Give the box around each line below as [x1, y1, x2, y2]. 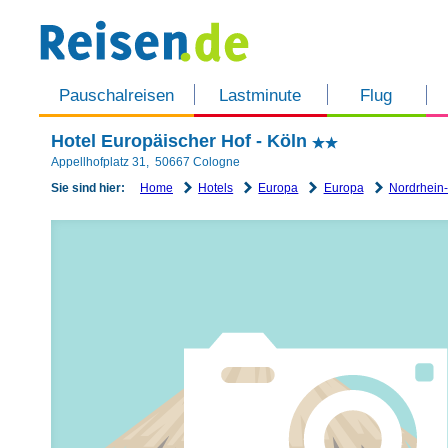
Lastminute [219, 86, 302, 106]
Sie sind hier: [51, 180, 125, 195]
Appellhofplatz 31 [51, 155, 146, 169]
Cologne [193, 155, 240, 169]
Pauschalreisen [58, 86, 174, 106]
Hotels [198, 180, 234, 195]
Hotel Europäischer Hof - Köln [51, 131, 312, 151]
